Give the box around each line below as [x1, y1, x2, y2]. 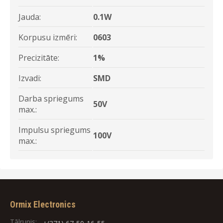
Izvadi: [18, 73, 41, 84]
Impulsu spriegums [18, 124, 91, 135]
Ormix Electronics [10, 199, 76, 210]
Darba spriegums [18, 93, 84, 104]
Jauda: [18, 11, 41, 22]
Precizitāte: [18, 52, 59, 63]
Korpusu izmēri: [18, 32, 77, 43]
